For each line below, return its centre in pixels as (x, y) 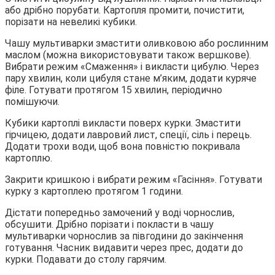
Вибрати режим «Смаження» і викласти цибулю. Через (132, 66)
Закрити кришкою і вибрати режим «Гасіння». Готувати (134, 179)
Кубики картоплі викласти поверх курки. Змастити (123, 123)
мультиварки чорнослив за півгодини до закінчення (124, 236)
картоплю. (29, 158)
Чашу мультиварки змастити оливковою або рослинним (137, 43)
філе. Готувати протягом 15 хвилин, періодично (114, 90)
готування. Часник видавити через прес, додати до (124, 247)
